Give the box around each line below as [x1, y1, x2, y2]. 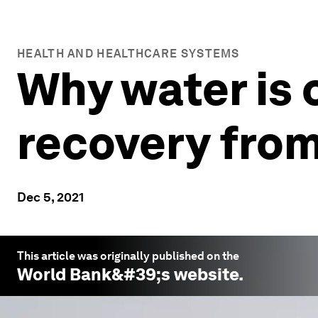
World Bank [17, 264, 111, 285]
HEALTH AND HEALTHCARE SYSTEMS [17, 47, 240, 60]
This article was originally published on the [17, 249, 239, 263]
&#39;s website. [111, 264, 243, 285]
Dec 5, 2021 [17, 190, 84, 204]
